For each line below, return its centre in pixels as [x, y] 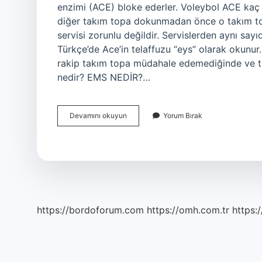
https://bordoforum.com [90, 210]
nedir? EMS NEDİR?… [104, 77]
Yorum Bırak [183, 116]
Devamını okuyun [98, 116]
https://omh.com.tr [188, 210]
